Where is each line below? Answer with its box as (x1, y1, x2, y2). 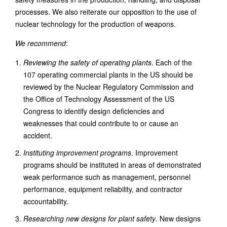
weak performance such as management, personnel (23, 172, 191, 182)
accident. (23, 130, 52, 140)
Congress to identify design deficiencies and (23, 106, 164, 116)
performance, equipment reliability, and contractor (23, 184, 182, 194)
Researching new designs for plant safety (23, 213, 156, 223)
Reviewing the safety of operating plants (23, 57, 152, 67)
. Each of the (152, 57, 192, 67)
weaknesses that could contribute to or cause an (23, 118, 178, 128)
